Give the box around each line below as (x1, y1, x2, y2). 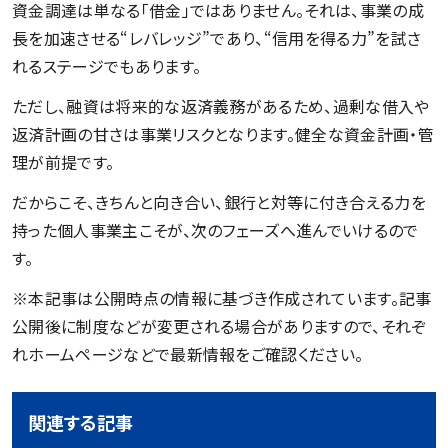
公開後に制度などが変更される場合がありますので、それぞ (12, 313, 427, 338)
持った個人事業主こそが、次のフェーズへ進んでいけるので (12, 217, 419, 242)
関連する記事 (28, 408, 133, 435)
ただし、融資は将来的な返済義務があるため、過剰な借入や (12, 93, 430, 118)
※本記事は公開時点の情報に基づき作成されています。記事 (12, 285, 432, 310)
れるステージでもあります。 (12, 53, 202, 78)
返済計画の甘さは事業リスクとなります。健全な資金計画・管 (12, 121, 434, 146)
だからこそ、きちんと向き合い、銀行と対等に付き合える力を (12, 189, 426, 214)
